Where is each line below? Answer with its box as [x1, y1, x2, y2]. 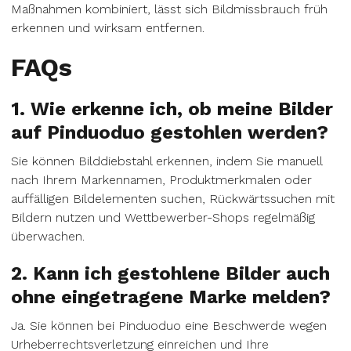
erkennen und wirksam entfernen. [11, 20, 204, 35]
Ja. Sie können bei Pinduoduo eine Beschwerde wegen [11, 318, 327, 333]
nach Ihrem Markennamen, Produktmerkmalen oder [11, 172, 312, 187]
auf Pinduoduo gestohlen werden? [11, 121, 328, 143]
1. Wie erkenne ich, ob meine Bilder [11, 98, 333, 120]
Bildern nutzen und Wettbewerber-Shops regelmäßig [11, 210, 315, 225]
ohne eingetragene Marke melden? [11, 286, 331, 308]
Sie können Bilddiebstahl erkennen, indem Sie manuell [11, 154, 322, 168]
